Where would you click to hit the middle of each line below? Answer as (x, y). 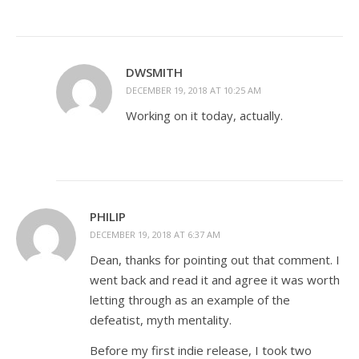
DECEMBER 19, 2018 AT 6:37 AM (155, 234)
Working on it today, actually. (204, 115)
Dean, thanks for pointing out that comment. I (215, 260)
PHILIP (108, 216)
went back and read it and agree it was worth (215, 280)
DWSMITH (154, 72)
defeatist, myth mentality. (161, 320)
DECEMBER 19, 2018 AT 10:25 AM (194, 90)
